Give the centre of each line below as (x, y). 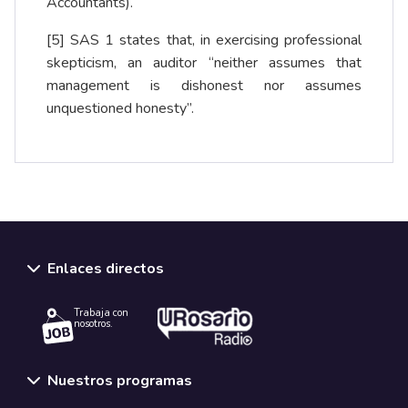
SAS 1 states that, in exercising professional (213, 41)
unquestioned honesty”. (122, 109)
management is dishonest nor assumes (204, 86)
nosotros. (93, 324)
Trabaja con (101, 313)
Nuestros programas (120, 380)
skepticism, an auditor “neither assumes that (204, 63)
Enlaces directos (106, 269)
